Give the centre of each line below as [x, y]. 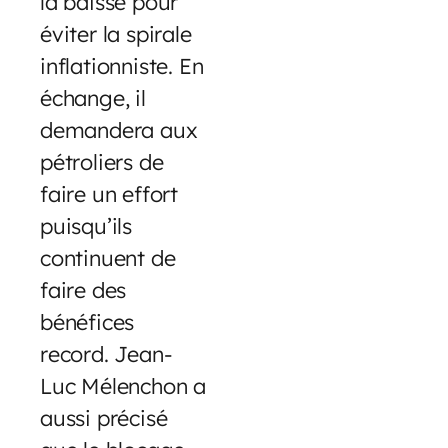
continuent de [108, 258]
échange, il [93, 98]
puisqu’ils [86, 226]
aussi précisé [104, 418]
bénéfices [87, 322]
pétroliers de [102, 162]
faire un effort [109, 194]
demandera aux [119, 130]
